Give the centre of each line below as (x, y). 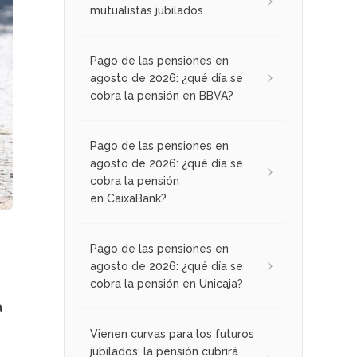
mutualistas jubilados (147, 10)
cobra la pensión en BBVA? (162, 96)
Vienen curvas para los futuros (172, 334)
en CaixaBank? (128, 198)
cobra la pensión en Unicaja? (167, 284)
